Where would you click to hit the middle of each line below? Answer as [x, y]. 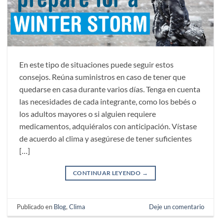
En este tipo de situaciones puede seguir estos [96, 64]
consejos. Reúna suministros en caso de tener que [102, 76]
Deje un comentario [176, 207]
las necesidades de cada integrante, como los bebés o [108, 101]
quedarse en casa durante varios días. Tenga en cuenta [110, 89]
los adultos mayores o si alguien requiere [88, 113]
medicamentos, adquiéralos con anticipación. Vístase [108, 126]
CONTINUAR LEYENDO [108, 173]
